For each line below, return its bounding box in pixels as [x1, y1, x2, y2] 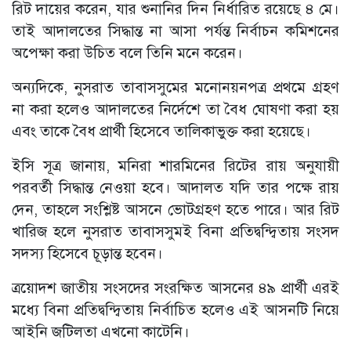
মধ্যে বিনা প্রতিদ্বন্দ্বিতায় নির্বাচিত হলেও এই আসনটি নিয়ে [12, 301, 339, 320]
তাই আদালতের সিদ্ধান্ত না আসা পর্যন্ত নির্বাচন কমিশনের [12, 22, 339, 41]
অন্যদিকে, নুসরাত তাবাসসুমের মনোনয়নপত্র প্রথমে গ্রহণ [12, 78, 339, 97]
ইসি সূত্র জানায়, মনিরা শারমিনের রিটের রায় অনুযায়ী [12, 157, 339, 175]
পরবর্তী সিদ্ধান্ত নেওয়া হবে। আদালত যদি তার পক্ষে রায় [12, 179, 339, 197]
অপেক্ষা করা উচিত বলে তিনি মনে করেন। [12, 44, 243, 63]
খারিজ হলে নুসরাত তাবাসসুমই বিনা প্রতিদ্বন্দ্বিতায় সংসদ [12, 223, 339, 241]
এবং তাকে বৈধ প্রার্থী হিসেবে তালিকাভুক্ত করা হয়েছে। [12, 122, 311, 141]
